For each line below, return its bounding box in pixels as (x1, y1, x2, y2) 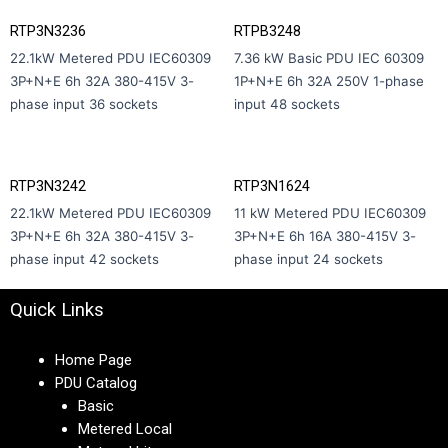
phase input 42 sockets (10, 251, 159, 268)
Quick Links (10, 298, 104, 321)
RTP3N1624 (234, 177, 310, 196)
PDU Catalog (55, 373, 137, 392)
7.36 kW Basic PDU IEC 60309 (234, 50, 424, 67)
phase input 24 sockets (234, 251, 383, 268)
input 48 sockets (234, 96, 340, 113)
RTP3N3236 (10, 21, 86, 40)
